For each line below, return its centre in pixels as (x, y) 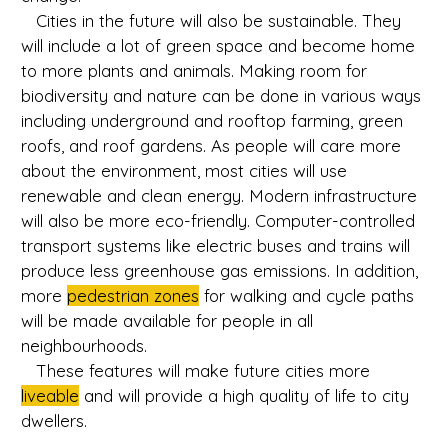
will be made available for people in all (167, 321)
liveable (50, 396)
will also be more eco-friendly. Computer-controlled (218, 221)
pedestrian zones (133, 296)
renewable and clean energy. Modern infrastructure (219, 196)
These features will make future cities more (195, 371)
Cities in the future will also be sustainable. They (211, 21)
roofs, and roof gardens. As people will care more (211, 146)
